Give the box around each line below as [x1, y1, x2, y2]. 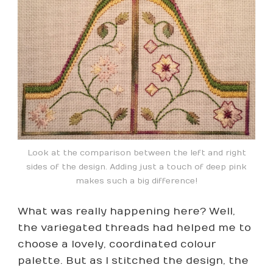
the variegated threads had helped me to [18, 222, 251, 235]
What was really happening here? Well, [18, 205, 235, 218]
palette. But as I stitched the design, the [18, 255, 249, 268]
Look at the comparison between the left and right [27, 147, 246, 158]
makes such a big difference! [76, 175, 197, 186]
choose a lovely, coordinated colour [18, 238, 216, 251]
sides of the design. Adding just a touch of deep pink [26, 161, 247, 172]
